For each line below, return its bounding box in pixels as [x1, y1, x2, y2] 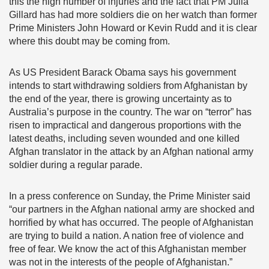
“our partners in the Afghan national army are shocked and [9, 204, 255, 214]
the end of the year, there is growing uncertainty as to [9, 94, 232, 104]
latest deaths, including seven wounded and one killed [9, 133, 240, 144]
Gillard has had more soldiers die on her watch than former [9, 10, 257, 20]
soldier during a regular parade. [9, 160, 142, 170]
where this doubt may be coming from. [9, 36, 170, 46]
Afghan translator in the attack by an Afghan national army [9, 147, 253, 157]
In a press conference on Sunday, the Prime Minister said [9, 191, 250, 201]
